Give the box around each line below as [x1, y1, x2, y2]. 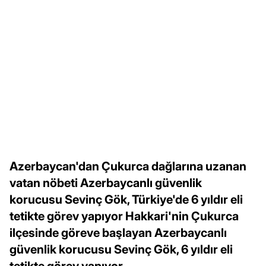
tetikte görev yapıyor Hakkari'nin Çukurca [9, 208, 239, 223]
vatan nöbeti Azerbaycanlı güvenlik [9, 175, 202, 190]
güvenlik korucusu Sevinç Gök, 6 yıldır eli [9, 242, 233, 256]
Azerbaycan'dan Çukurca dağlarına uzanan [9, 159, 246, 173]
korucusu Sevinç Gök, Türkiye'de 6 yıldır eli [9, 192, 243, 207]
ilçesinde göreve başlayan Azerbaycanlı [9, 225, 227, 240]
